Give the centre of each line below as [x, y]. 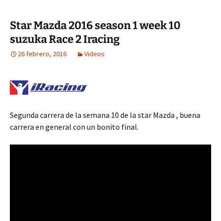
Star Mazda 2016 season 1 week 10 [95, 25]
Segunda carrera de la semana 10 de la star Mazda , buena [105, 115]
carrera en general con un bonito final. [74, 127]
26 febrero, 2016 [42, 54]
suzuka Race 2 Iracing [65, 39]
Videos [94, 54]
